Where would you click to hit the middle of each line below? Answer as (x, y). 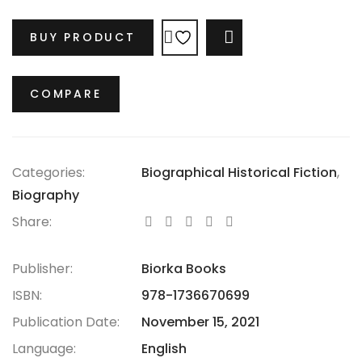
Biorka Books (184, 268)
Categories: (48, 172)
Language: (44, 348)
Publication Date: (66, 322)
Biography (46, 195)
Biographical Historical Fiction (239, 172)
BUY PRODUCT (83, 37)
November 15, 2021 (200, 322)
